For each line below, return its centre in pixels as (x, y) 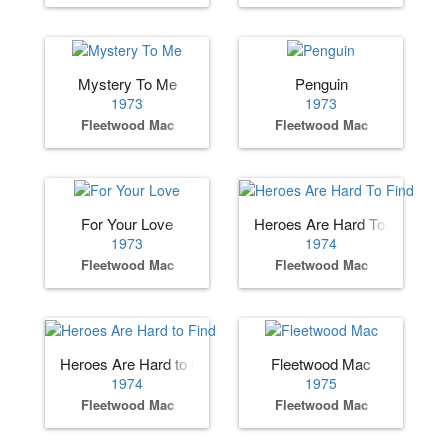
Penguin (321, 83)
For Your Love (127, 224)
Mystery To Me (127, 83)
